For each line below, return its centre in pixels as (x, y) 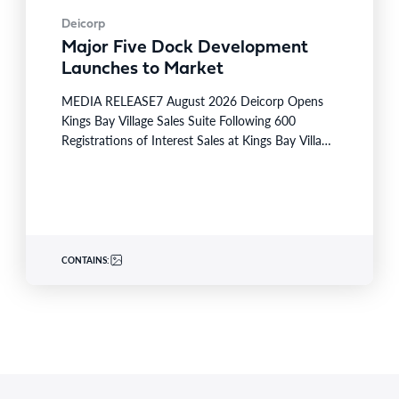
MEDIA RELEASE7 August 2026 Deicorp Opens (193, 101)
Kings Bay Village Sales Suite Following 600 (179, 120)
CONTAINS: (86, 260)
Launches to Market (143, 69)
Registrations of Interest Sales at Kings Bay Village (198, 140)
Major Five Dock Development (185, 48)
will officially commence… (132, 159)
